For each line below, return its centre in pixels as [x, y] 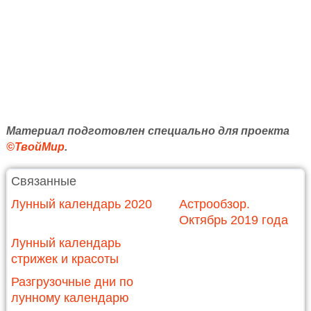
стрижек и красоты [65, 259]
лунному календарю [70, 297]
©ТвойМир [35, 146]
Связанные [43, 181]
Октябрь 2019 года [233, 220]
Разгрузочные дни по [72, 281]
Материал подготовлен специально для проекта [148, 131]
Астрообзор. [214, 204]
